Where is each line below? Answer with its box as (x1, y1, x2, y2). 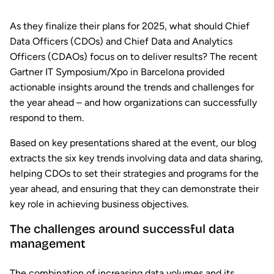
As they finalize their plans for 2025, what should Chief (10, 20, 250, 32)
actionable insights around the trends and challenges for (10, 81, 254, 94)
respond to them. (10, 112, 84, 124)
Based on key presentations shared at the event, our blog (10, 137, 256, 149)
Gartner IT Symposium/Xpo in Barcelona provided (10, 66, 224, 78)
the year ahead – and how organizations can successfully (10, 97, 257, 109)
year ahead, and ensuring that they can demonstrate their (10, 183, 259, 195)
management (10, 236, 86, 251)
